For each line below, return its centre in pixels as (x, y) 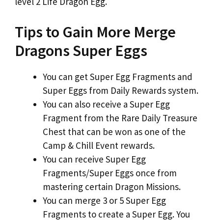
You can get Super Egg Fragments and (118, 76)
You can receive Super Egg (94, 159)
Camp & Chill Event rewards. (99, 145)
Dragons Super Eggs (81, 50)
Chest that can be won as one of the (114, 131)
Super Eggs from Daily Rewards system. (121, 90)
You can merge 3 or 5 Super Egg (104, 200)
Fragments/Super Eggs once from (110, 173)
